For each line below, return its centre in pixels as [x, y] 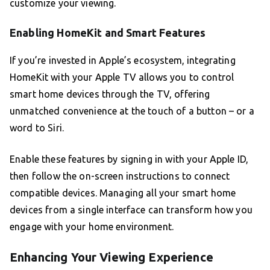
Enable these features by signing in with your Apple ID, [129, 159]
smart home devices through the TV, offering [110, 94]
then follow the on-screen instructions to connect [120, 176]
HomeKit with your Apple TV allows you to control [122, 77]
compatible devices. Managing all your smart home [123, 193]
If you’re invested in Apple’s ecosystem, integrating [123, 61]
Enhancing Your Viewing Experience [111, 257]
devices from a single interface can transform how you [131, 210]
